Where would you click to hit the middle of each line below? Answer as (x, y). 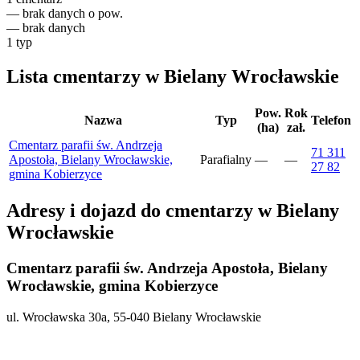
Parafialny (226, 160)
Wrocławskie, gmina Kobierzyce (112, 285)
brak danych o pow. (73, 14)
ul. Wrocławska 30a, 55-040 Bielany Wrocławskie (134, 317)
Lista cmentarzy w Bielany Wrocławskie (173, 77)
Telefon (331, 121)
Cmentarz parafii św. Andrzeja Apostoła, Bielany (167, 268)
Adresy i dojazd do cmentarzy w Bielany (173, 210)
